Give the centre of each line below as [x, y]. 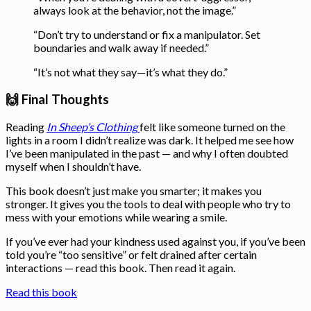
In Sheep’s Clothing [92, 126]
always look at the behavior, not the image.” [135, 10]
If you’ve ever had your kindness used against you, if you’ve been [155, 241]
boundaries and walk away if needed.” [121, 48]
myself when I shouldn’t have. [73, 166]
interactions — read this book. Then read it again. [120, 267]
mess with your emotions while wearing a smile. [116, 217]
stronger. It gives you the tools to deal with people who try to [148, 203]
